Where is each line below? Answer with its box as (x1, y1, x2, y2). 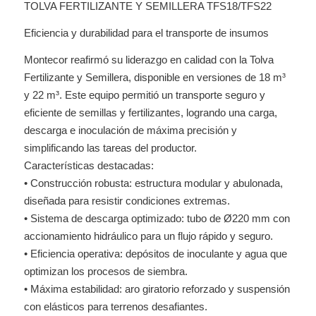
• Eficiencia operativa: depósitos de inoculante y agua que (23, 247, 287, 260)
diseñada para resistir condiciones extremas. (23, 194, 230, 207)
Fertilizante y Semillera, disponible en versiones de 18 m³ (23, 71, 286, 83)
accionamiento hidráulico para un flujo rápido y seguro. (23, 229, 273, 242)
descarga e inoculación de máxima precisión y (23, 123, 237, 136)
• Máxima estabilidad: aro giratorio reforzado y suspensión (23, 282, 290, 295)
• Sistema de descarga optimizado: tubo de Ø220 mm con (23, 212, 290, 224)
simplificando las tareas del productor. (23, 141, 197, 154)
